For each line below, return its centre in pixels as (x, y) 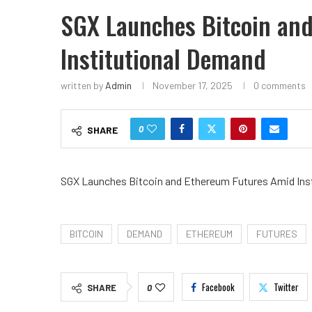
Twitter (286, 287)
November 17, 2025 (193, 86)
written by (83, 86)
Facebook (218, 287)
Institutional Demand (163, 58)
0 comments (280, 86)
